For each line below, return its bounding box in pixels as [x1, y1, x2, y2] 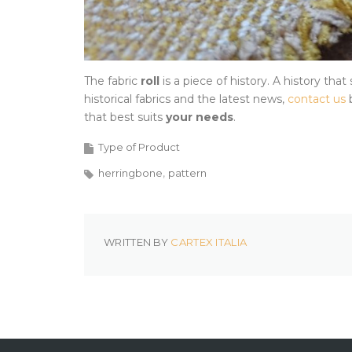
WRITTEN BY [104, 236, 171, 249]
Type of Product [98, 141, 180, 154]
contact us [288, 92, 346, 107]
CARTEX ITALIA [170, 236, 247, 249]
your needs [166, 110, 233, 125]
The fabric [84, 74, 141, 89]
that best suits [84, 110, 166, 125]
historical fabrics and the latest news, [84, 92, 288, 107]
